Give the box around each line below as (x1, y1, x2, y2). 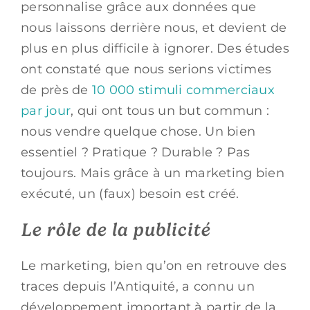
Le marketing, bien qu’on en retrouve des (21, 257, 286, 273)
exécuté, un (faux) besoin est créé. (21, 185, 239, 201)
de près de (21, 82, 89, 98)
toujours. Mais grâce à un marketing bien (21, 165, 284, 181)
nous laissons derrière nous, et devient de (21, 19, 287, 35)
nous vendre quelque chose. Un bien (21, 123, 256, 139)
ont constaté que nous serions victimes (21, 61, 272, 77)
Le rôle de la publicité (21, 218, 210, 241)
